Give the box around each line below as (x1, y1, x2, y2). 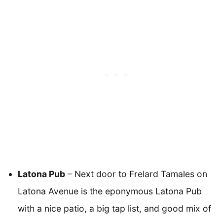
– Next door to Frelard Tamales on (65, 168, 207, 179)
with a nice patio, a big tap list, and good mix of (18, 203, 211, 214)
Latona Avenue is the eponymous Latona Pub (18, 185, 202, 196)
